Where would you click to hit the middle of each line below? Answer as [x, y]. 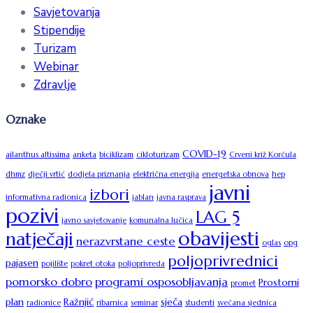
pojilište [54, 263]
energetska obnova [235, 174]
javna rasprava [181, 197]
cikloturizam [158, 154]
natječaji [39, 239]
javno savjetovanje [94, 220]
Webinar [56, 67]
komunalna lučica [161, 220]
